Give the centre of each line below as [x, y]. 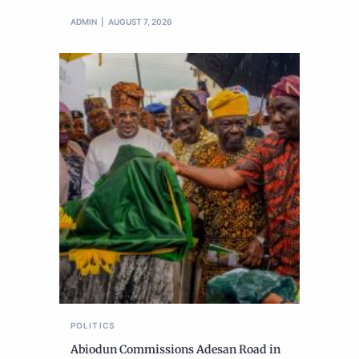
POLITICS [93, 326]
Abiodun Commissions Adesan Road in [175, 350]
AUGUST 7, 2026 [140, 22]
